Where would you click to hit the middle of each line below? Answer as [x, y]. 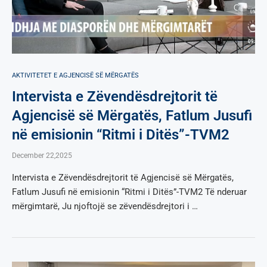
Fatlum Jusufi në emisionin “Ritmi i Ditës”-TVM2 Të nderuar [129, 192]
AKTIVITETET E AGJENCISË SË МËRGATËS [75, 75]
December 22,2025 [42, 155]
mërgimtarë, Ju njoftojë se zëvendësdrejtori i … [105, 206]
